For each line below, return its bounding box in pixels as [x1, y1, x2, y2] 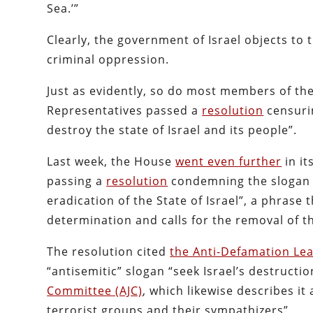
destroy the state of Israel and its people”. [47, 122, 298, 138]
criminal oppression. [47, 52, 170, 68]
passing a [47, 173, 107, 189]
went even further [175, 154, 282, 170]
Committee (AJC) [47, 283, 143, 299]
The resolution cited [47, 244, 170, 260]
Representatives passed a [47, 103, 203, 119]
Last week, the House [47, 154, 176, 170]
